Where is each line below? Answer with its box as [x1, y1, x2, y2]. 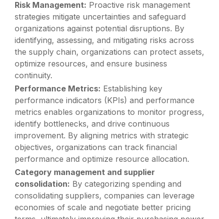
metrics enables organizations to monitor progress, [15, 107, 205, 117]
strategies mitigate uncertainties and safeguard [15, 11, 186, 22]
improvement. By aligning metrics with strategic [15, 130, 189, 140]
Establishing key [101, 83, 163, 93]
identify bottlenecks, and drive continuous [15, 118, 170, 129]
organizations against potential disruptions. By [15, 23, 185, 33]
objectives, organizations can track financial [15, 142, 177, 152]
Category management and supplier [15, 167, 155, 177]
